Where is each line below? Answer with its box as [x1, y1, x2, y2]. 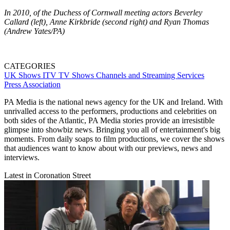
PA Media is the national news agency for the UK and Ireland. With [4, 97, 223, 106]
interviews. [4, 152, 40, 162]
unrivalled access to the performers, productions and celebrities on [4, 106, 217, 116]
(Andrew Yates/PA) [4, 26, 65, 35]
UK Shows [4, 70, 43, 80]
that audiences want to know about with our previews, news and [4, 143, 212, 152]
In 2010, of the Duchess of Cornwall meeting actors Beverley [4, 8, 202, 17]
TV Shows [59, 70, 96, 80]
